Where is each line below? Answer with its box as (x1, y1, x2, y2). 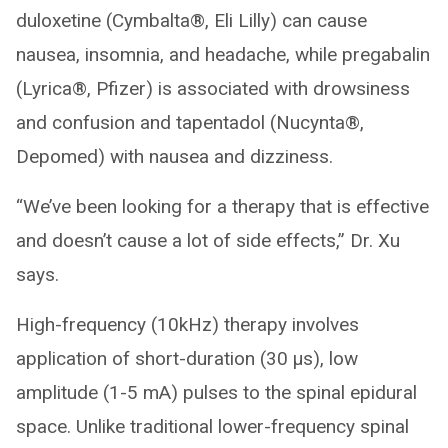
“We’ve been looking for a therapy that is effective (16, 194, 429, 218)
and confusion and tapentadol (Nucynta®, (16, 110, 364, 134)
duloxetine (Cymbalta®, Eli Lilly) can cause (16, 8, 367, 32)
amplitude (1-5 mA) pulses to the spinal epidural (16, 380, 417, 404)
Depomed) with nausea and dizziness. (16, 144, 333, 168)
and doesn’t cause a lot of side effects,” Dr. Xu (16, 228, 400, 252)
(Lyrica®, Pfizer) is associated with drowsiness (16, 76, 410, 100)
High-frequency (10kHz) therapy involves (16, 312, 359, 336)
